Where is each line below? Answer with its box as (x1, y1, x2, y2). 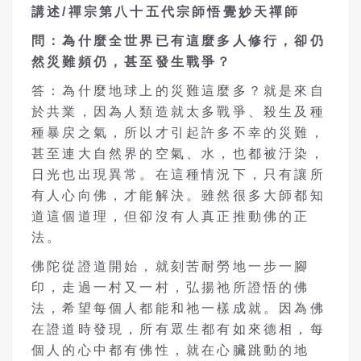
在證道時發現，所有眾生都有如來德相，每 (31, 322, 326, 337)
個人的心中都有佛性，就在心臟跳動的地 (31, 343, 310, 358)
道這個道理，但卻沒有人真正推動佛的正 (31, 210, 310, 224)
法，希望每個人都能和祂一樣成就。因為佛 (31, 301, 326, 316)
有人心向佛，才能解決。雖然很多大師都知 (31, 189, 326, 203)
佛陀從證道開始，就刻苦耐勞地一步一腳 (31, 259, 310, 274)
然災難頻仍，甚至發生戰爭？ (31, 55, 233, 69)
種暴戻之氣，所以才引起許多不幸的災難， (31, 126, 326, 140)
